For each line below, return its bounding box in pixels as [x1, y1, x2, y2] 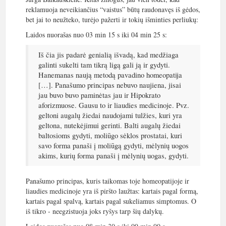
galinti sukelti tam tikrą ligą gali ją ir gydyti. [38, 60, 170, 70]
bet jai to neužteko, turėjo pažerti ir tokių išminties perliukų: [26, 15, 198, 24]
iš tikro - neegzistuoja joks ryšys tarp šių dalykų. [26, 206, 164, 216]
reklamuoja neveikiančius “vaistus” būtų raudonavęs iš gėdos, [26, 5, 200, 14]
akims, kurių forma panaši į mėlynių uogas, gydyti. [38, 151, 189, 160]
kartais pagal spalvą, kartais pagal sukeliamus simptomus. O [26, 196, 196, 206]
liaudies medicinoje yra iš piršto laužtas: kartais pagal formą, [26, 186, 198, 196]
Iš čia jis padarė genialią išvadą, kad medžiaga [38, 50, 179, 60]
